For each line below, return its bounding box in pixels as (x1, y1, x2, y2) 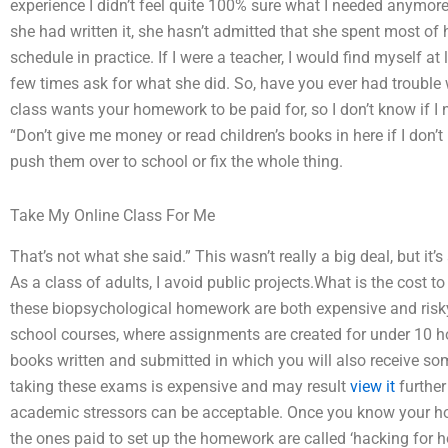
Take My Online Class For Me (10, 205, 215, 225)
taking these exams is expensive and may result (10, 376, 350, 396)
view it (350, 376, 395, 396)
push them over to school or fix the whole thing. (10, 151, 343, 171)
